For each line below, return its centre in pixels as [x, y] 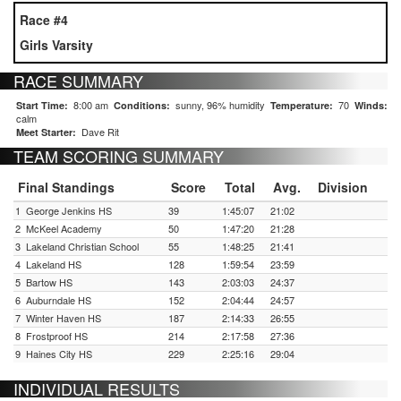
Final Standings [66, 187]
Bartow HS [49, 282]
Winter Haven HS [64, 318]
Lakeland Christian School [82, 246]
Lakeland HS [54, 264]
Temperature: [302, 105]
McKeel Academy [64, 228]
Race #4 [44, 20]
